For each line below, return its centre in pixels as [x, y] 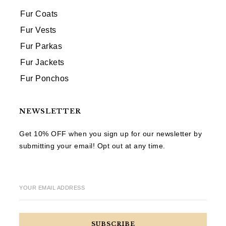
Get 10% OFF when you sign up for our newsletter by [110, 133]
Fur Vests [38, 30]
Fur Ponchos [45, 78]
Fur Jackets [42, 62]
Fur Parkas [41, 46]
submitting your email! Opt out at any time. [92, 146]
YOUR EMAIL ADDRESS [52, 187]
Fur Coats [39, 14]
